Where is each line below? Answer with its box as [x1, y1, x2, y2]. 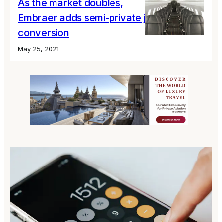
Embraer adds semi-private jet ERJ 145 [18, 11, 194, 24]
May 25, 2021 [18, 44, 59, 53]
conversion [18, 26, 69, 39]
